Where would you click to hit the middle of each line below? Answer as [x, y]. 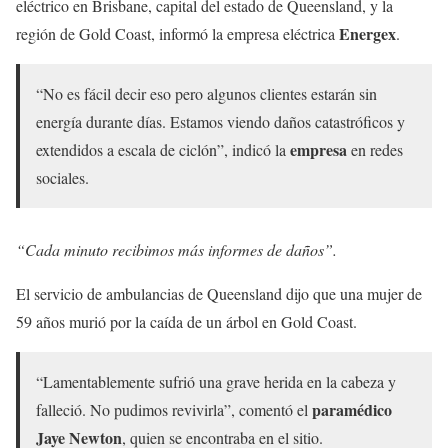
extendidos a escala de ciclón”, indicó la [163, 149]
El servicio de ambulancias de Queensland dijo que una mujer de [219, 293]
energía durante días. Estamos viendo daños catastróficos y [220, 121]
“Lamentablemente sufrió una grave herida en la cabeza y [216, 381]
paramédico [352, 409]
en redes [375, 149]
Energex [367, 33]
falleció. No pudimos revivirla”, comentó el [174, 409]
